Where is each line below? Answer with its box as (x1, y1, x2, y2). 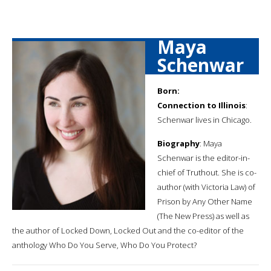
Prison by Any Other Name (157, 195, 252, 207)
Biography (157, 137, 200, 149)
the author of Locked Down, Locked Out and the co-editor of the (12, 224, 244, 236)
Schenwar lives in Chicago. (157, 114, 252, 125)
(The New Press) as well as (157, 210, 249, 221)
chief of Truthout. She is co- (157, 166, 256, 178)
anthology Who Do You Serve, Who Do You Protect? (12, 239, 197, 250)
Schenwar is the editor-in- (157, 152, 250, 163)
